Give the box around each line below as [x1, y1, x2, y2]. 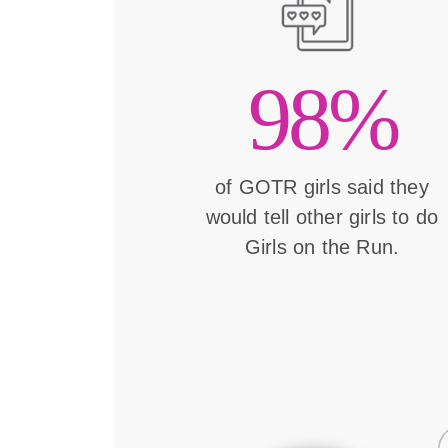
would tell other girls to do [205, 206, 439, 229]
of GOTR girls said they [215, 176, 429, 199]
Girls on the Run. [244, 236, 400, 259]
